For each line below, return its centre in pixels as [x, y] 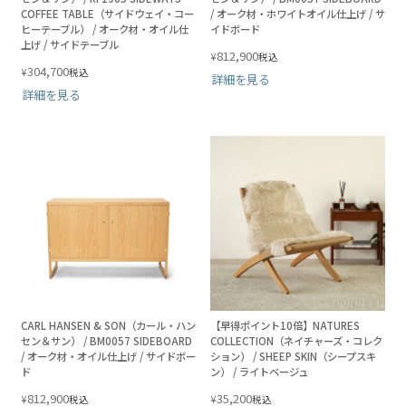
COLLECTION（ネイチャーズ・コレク [296, 340]
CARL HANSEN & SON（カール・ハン [108, 325]
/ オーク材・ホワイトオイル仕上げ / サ [298, 13]
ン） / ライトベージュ [259, 371]
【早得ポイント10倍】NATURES [285, 325]
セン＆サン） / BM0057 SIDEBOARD [106, 340]
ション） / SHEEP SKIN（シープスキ [293, 356]
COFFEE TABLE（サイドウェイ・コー [107, 13]
